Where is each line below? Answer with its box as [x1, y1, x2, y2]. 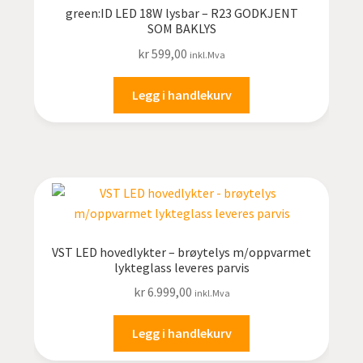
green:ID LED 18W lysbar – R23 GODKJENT [65, 5, 298, 22]
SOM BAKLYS [147, 20, 216, 37]
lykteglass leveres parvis [113, 258, 250, 275]
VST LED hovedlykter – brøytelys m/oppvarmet [52, 243, 311, 260]
